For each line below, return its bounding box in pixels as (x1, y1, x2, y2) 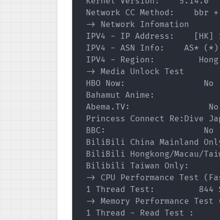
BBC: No (81, 125, 214, 136)
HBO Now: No (81, 78, 214, 88)
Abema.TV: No (81, 102, 219, 112)
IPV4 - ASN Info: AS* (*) (81, 43, 219, 53)
